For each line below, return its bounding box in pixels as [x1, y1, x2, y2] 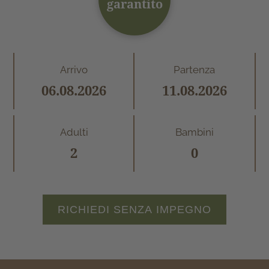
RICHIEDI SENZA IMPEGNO [58, 203, 211, 216]
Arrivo [60, 63, 88, 76]
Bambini [175, 125, 214, 138]
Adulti [59, 125, 88, 138]
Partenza [174, 63, 216, 76]
